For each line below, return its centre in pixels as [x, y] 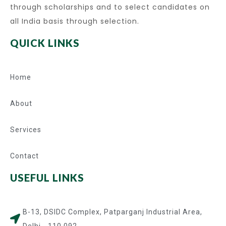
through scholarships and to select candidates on [110, 7]
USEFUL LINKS [47, 178]
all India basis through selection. [75, 21]
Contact [24, 156]
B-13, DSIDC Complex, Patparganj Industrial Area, [112, 212]
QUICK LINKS [45, 43]
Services [26, 130]
